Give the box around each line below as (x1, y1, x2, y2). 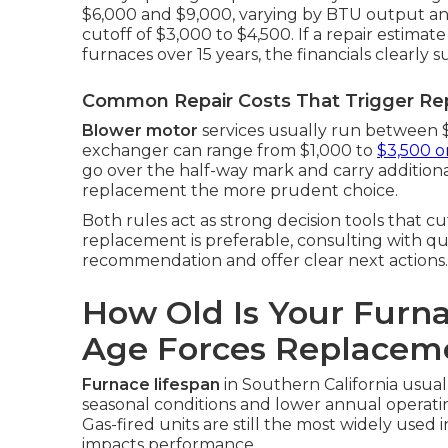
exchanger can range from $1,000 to (82, 141, 377, 161)
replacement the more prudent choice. (82, 181, 398, 201)
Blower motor (82, 121, 198, 141)
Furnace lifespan (82, 375, 220, 395)
